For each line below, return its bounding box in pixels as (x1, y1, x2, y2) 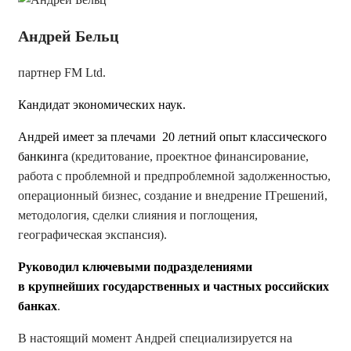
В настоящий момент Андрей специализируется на (18, 331, 292, 345)
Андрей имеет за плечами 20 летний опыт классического (18, 130, 327, 143)
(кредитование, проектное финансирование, (68, 150, 309, 163)
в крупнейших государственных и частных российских (18, 280, 329, 293)
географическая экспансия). (18, 228, 167, 241)
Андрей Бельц (18, 27, 119, 45)
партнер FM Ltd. (18, 66, 106, 79)
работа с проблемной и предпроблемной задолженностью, (18, 169, 331, 183)
